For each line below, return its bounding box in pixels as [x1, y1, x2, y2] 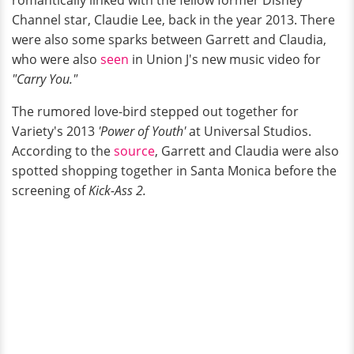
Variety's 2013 [12, 122, 98, 140]
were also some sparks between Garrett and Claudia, [12, 30, 326, 48]
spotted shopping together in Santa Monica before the [12, 161, 337, 179]
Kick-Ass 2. [88, 181, 146, 199]
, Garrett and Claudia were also [155, 141, 339, 160]
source [114, 141, 155, 160]
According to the [12, 141, 114, 160]
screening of [12, 181, 88, 199]
